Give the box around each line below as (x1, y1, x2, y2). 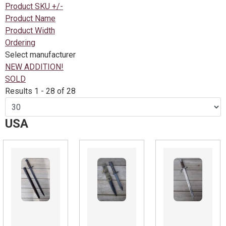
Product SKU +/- (5, 2, 63, 11)
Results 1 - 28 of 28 (5, 86, 76, 96)
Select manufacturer (5, 50, 76, 60)
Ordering (5, 38, 35, 47)
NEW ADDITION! (5, 62, 64, 72)
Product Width (5, 26, 55, 35)
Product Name (5, 14, 55, 23)
